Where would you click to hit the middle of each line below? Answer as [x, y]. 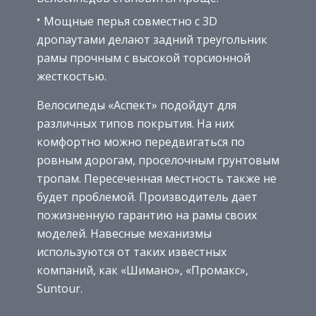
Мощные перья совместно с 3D [130, 22]
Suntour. [60, 289]
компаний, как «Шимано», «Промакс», [142, 271]
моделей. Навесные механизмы [124, 234]
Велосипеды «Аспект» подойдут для [136, 105]
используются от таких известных [132, 252]
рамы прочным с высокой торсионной [144, 58]
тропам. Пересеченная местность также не [157, 179]
